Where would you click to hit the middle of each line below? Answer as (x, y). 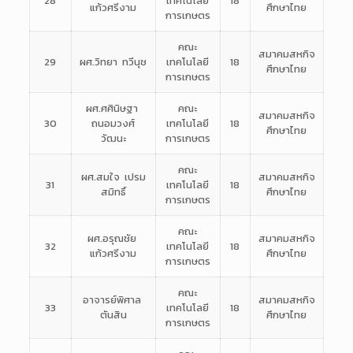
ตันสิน (113, 315)
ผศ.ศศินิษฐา (113, 109)
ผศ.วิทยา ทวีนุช (113, 62)
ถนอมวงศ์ (113, 124)
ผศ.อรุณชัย (113, 239)
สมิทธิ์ (113, 192)
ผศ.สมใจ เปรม (113, 177)
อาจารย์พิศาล (113, 300)
